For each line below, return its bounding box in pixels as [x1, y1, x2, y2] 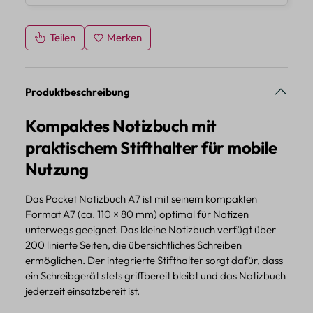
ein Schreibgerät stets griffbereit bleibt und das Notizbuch [25, 269, 286, 283]
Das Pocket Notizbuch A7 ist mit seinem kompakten [25, 192, 257, 206]
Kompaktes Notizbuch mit [25, 115, 217, 137]
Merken [107, 31, 142, 45]
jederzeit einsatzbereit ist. [25, 284, 140, 298]
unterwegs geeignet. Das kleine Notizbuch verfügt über [25, 223, 276, 237]
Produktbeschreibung [25, 85, 130, 99]
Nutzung [25, 159, 89, 180]
